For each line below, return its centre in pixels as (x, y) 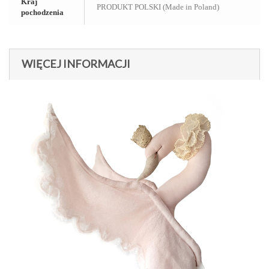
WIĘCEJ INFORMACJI (76, 63)
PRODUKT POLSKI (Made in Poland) (158, 7)
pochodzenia (42, 12)
